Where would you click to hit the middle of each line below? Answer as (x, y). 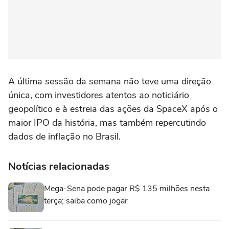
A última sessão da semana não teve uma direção (110, 81)
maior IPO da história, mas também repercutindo (107, 123)
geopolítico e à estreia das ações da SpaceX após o (113, 109)
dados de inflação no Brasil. (66, 136)
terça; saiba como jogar (86, 201)
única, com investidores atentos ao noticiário (99, 95)
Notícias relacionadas (59, 166)
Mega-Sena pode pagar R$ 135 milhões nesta (127, 189)
